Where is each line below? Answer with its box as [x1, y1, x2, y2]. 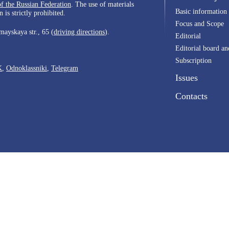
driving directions [54, 28, 105, 36]
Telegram [51, 64, 78, 72]
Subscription [175, 56, 212, 64]
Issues [175, 73, 198, 83]
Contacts [175, 91, 208, 101]
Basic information [175, 7, 227, 15]
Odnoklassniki [6, 64, 47, 72]
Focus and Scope [175, 19, 224, 28]
